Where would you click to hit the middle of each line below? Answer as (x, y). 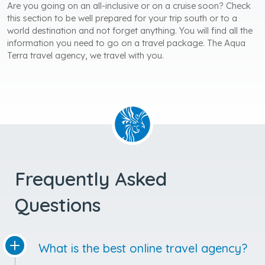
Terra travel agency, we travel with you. (85, 55)
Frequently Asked (91, 178)
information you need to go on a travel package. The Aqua (126, 43)
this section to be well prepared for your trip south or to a (122, 18)
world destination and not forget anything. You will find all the (130, 30)
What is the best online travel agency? (143, 248)
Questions (58, 204)
